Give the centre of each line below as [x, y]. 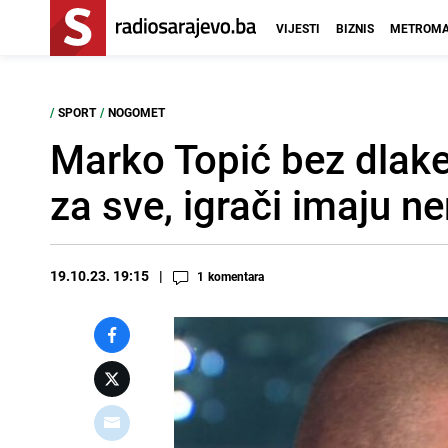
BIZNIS [355, 28]
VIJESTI [298, 28]
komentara [236, 276]
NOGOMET [136, 112]
